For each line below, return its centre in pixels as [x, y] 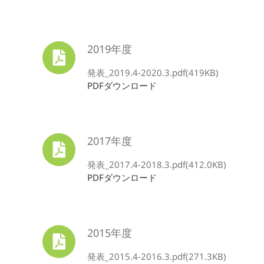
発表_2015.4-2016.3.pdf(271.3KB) [157, 256]
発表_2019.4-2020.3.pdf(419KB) [153, 72]
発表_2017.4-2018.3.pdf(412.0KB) [157, 164]
